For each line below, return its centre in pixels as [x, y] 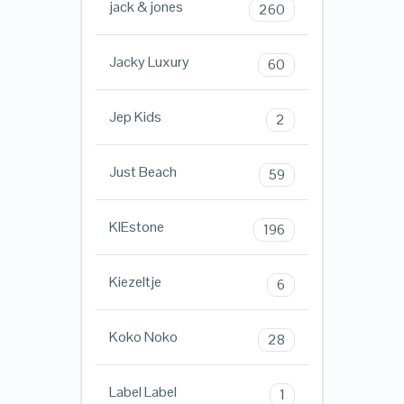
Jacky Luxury [149, 62]
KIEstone [136, 227]
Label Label [142, 392]
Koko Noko [143, 337]
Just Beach [142, 172]
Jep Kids [135, 117]
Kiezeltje [135, 282]
